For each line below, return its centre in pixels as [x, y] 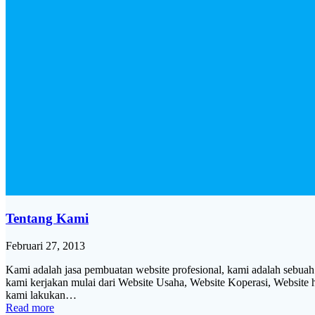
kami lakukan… [41, 295]
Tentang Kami [47, 219]
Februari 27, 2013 [45, 246]
